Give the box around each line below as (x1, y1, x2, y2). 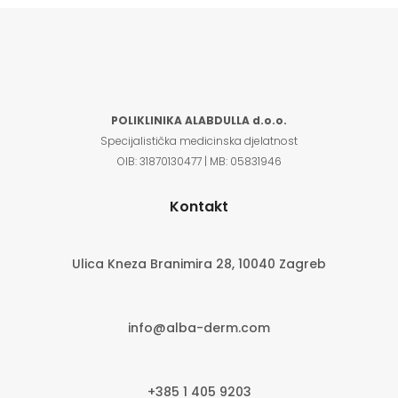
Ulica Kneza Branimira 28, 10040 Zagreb (72, 255, 326, 274)
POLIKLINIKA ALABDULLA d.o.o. (111, 113, 287, 129)
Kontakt (170, 196, 228, 218)
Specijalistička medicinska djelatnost (100, 133, 298, 149)
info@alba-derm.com (128, 319, 270, 338)
